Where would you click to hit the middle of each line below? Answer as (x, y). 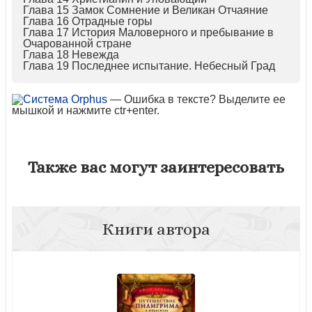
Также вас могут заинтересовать (156, 167)
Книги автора (156, 229)
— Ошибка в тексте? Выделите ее (196, 99)
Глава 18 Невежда (71, 54)
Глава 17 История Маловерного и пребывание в (148, 32)
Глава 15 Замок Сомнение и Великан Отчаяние (146, 10)
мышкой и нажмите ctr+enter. (86, 110)
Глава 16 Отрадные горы (88, 21)
